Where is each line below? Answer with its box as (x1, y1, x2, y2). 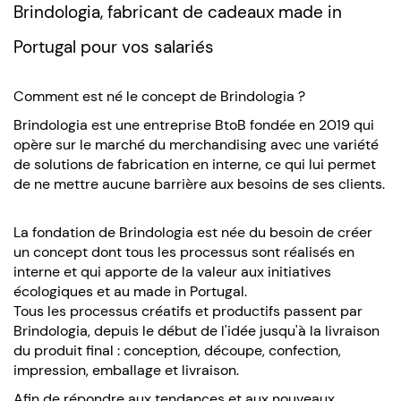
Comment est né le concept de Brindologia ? (13, 86, 309, 106)
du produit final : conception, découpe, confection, (13, 340, 341, 360)
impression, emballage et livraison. (13, 360, 239, 380)
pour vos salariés (81, 35, 218, 58)
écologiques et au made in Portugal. (13, 281, 247, 301)
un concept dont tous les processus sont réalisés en (13, 242, 354, 261)
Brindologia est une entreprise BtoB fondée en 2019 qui (13, 115, 374, 134)
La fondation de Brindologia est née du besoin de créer (13, 222, 372, 242)
